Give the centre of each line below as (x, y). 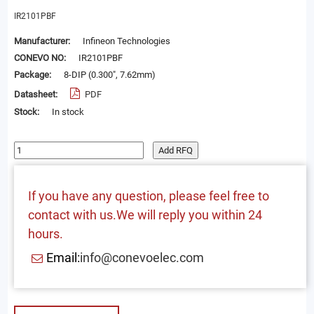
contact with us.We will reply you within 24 (145, 214)
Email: (63, 258)
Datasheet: (36, 95)
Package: (33, 75)
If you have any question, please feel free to (148, 196)
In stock (68, 112)
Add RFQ (175, 151)
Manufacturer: (43, 41)
